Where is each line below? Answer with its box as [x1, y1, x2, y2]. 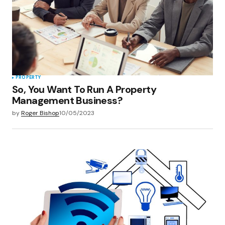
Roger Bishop [21, 108, 59, 117]
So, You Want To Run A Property [12, 82, 156, 96]
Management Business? [12, 93, 123, 107]
